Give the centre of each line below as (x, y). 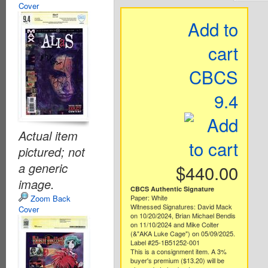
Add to (213, 29)
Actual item (48, 136)
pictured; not (52, 152)
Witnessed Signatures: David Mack (181, 207)
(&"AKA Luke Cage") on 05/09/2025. (182, 234)
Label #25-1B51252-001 (165, 243)
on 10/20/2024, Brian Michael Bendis (183, 216)
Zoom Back (49, 199)
